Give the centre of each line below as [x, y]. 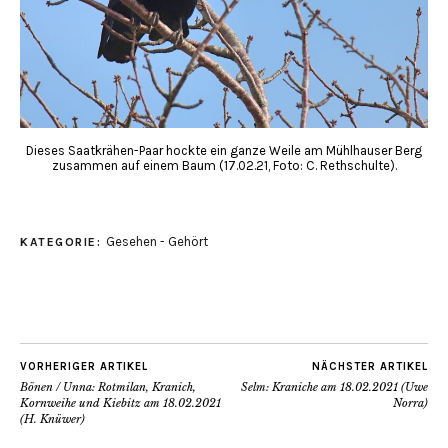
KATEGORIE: [63, 241]
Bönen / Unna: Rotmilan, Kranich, [108, 386]
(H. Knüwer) [52, 418]
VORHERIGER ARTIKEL [84, 366]
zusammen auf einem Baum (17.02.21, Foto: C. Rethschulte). [224, 165]
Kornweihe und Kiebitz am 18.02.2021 [120, 402]
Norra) [410, 402]
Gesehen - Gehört [156, 241]
